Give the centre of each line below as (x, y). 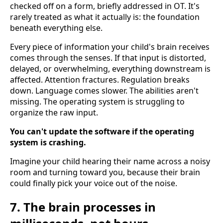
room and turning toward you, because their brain (105, 172)
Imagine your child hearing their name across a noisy (110, 162)
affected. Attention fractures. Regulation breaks (100, 80)
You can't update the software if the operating (102, 132)
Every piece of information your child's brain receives (110, 47)
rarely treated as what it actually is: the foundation (105, 17)
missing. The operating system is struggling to (97, 102)
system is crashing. (48, 143)
